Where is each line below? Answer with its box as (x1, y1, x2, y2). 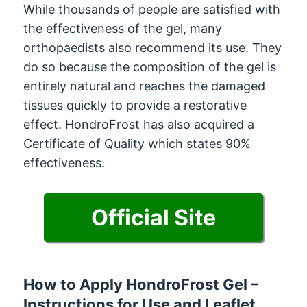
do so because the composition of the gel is (23, 59, 277, 74)
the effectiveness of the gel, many (23, 21, 223, 36)
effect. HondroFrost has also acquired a (23, 116, 255, 132)
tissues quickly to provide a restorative (23, 97, 247, 112)
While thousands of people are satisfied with (23, 1, 281, 16)
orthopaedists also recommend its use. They (23, 40, 282, 55)
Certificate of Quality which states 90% (23, 136, 251, 151)
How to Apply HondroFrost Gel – (23, 275, 259, 293)
